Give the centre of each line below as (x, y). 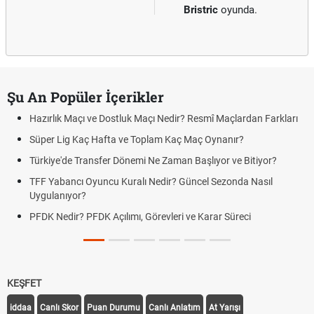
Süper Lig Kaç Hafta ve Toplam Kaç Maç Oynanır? (137, 139)
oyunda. (238, 10)
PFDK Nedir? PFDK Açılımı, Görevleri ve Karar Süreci (140, 217)
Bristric (201, 10)
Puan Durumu (114, 308)
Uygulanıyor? (58, 196)
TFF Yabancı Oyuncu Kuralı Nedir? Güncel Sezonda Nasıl (151, 182)
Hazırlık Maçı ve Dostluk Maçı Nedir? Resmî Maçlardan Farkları (164, 118)
